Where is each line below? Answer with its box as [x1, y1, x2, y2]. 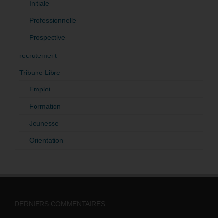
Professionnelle [29, 16, 76, 24]
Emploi [29, 85, 50, 93]
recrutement [19, 51, 57, 59]
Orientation [29, 136, 63, 144]
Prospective [29, 33, 65, 41]
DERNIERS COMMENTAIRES [15, 200, 105, 208]
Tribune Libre [19, 68, 60, 76]
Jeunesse [29, 119, 59, 127]
